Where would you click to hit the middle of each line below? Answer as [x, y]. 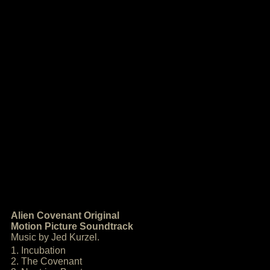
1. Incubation [38, 250]
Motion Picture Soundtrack [72, 226]
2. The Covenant [46, 261]
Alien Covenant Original [65, 215]
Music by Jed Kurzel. [55, 237]
